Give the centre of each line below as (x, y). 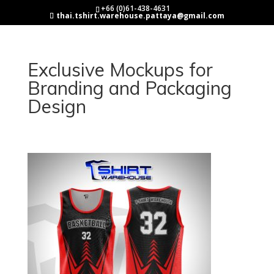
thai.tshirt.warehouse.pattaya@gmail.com (140, 16)
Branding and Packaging (129, 88)
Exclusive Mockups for (120, 70)
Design (57, 106)
